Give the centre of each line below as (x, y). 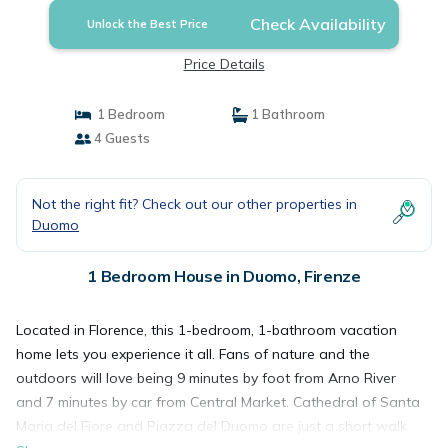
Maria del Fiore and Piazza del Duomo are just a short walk (211, 426)
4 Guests (120, 138)
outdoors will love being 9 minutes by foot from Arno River (206, 378)
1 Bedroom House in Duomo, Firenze (224, 276)
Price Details (224, 64)
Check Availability (317, 24)
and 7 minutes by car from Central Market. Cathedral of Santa (218, 402)
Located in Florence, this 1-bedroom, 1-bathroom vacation (206, 330)
